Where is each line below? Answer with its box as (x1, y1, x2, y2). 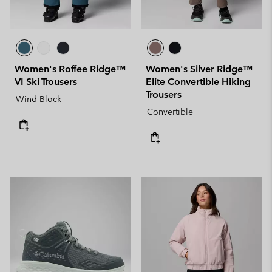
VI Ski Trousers (15, 76, 77, 87)
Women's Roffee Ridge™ (15, 63, 126, 75)
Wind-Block (16, 93, 61, 104)
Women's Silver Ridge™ (146, 63, 253, 75)
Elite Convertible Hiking (146, 76, 251, 87)
